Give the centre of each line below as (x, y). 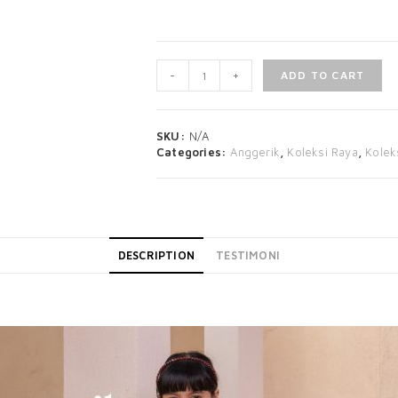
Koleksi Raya (322, 152)
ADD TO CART (323, 75)
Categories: (194, 152)
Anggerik (255, 152)
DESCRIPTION (156, 255)
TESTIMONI (248, 255)
